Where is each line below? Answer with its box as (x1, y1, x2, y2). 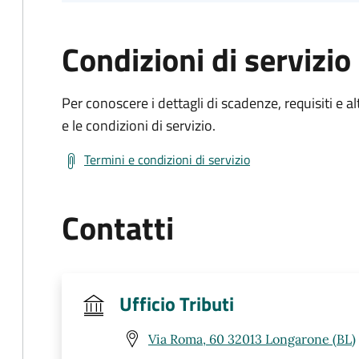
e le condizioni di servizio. (62, 115, 216, 136)
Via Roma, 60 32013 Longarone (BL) (148, 330, 356, 347)
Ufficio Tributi (119, 289, 234, 318)
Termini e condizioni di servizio (84, 150, 250, 169)
